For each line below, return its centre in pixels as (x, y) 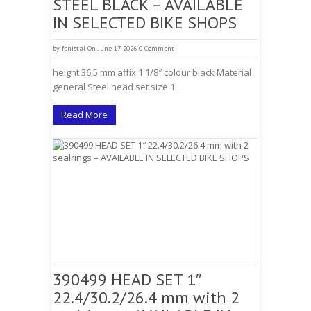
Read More (84, 115)
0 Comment (157, 48)
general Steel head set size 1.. (116, 87)
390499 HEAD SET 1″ (127, 279)
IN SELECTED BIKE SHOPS (145, 23)
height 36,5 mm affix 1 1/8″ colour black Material (152, 72)
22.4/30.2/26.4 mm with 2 (146, 297)
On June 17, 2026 (112, 48)
